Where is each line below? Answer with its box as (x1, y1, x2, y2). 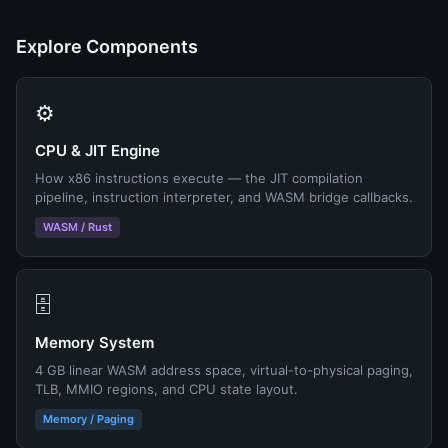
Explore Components (16, 36, 198, 57)
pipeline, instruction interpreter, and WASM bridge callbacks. (35, 189, 413, 205)
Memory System (35, 333, 154, 352)
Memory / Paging (43, 412, 134, 426)
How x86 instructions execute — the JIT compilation (35, 170, 363, 186)
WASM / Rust (43, 220, 112, 234)
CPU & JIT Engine (35, 141, 160, 160)
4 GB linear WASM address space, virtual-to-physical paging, (35, 362, 413, 378)
